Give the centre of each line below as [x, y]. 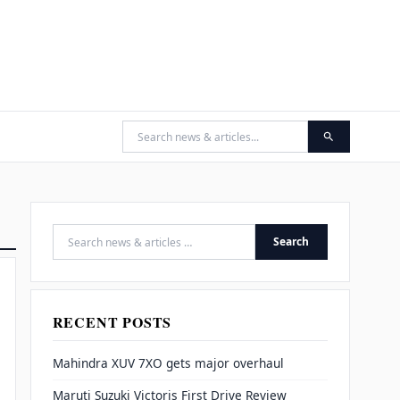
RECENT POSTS [112, 322]
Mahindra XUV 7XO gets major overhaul [168, 363]
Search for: [88, 251]
